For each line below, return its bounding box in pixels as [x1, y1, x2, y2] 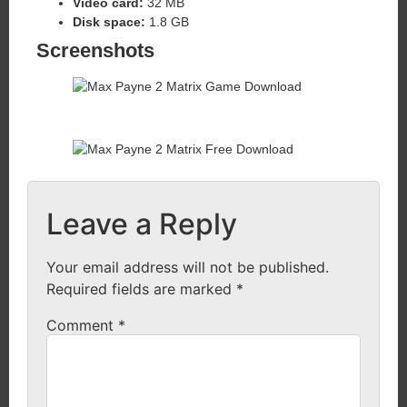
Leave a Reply [46, 205, 237, 242]
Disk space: [73, 14, 145, 29]
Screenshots [36, 38, 154, 62]
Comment [46, 315, 118, 334]
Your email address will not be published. [46, 257, 329, 276]
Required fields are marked [46, 279, 236, 298]
